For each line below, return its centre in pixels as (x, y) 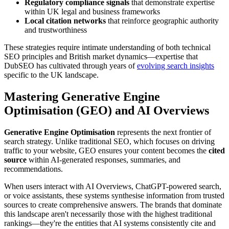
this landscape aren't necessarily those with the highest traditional (108, 214)
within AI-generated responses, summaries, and (104, 159)
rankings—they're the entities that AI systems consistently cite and (110, 223)
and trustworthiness (56, 30)
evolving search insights (176, 65)
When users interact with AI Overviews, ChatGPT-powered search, (113, 186)
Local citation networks (65, 20)
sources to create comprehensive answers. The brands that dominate (113, 204)
